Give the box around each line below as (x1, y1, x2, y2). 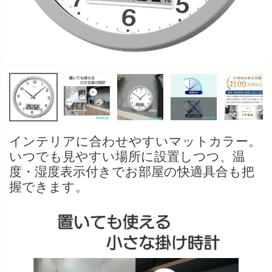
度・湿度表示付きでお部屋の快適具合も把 (9, 165, 254, 178)
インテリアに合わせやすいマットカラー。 (9, 134, 261, 148)
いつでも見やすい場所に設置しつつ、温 (9, 149, 245, 163)
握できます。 (9, 180, 88, 194)
